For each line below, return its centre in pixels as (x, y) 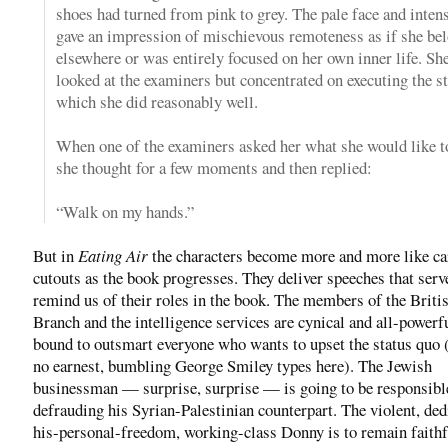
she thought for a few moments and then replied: (214, 167)
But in (55, 255)
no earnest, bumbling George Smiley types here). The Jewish (232, 365)
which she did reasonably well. (157, 101)
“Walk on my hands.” (125, 211)
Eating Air (113, 255)
